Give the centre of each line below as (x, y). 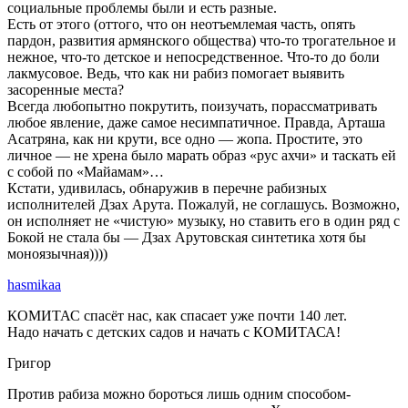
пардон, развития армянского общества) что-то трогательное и (202, 40)
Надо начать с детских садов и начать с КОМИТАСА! (174, 331)
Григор (29, 362)
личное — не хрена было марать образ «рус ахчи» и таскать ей (202, 155)
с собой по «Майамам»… (86, 171)
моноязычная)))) (57, 253)
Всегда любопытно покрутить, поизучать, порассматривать (192, 106)
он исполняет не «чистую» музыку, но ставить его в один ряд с (204, 220)
